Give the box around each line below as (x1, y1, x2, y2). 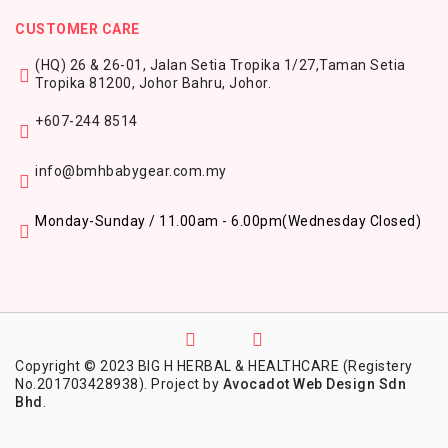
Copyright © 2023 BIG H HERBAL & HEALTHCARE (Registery (15, 358, 413, 375)
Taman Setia (319, 57, 406, 74)
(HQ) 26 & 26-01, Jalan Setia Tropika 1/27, (35, 57, 319, 74)
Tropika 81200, (35, 75, 139, 92)
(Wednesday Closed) (282, 213, 421, 230)
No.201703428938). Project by (15, 376, 223, 393)
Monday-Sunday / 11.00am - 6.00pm (35, 213, 282, 230)
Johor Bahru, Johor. (138, 75, 271, 92)
